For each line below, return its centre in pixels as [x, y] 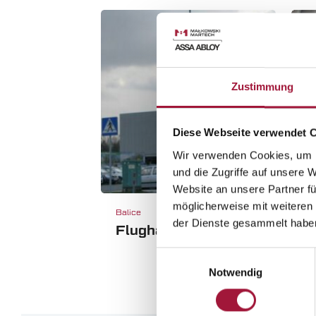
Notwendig [236, 272]
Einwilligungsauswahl [205, 255]
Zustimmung [262, 87]
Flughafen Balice [175, 230]
